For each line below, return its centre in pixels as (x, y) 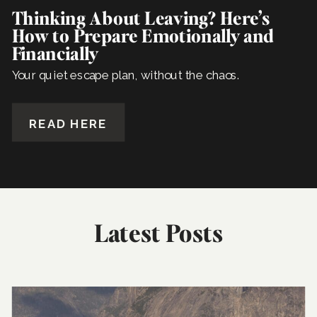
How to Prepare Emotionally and (143, 35)
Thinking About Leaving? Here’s (140, 17)
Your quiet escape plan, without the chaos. (126, 75)
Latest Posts (158, 232)
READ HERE (68, 124)
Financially (55, 53)
